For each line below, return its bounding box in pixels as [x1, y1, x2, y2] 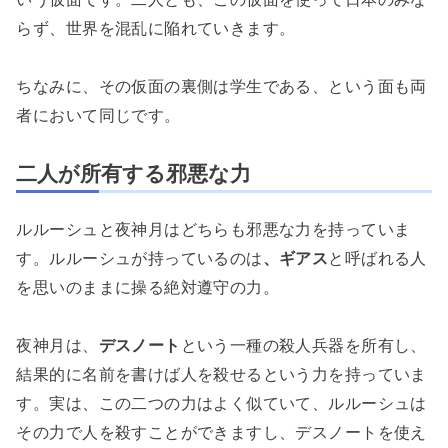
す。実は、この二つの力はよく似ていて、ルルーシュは [16, 393, 427, 412]
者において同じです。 [16, 105, 181, 124]
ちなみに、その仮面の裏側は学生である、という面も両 [16, 76, 427, 95]
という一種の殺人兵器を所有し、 [180, 335, 427, 354]
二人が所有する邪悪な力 [16, 162, 252, 187]
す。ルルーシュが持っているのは [16, 248, 263, 267]
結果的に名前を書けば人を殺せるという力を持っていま [16, 364, 427, 383]
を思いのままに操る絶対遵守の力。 [16, 277, 280, 296]
